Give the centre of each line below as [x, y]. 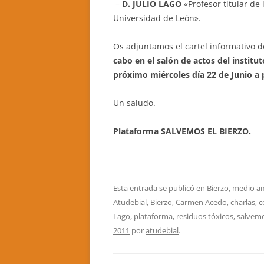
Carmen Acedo [201, 202]
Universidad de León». [157, 18]
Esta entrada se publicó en [160, 188]
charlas [243, 202]
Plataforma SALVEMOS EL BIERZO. [182, 131]
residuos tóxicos [205, 216]
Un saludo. [134, 103]
